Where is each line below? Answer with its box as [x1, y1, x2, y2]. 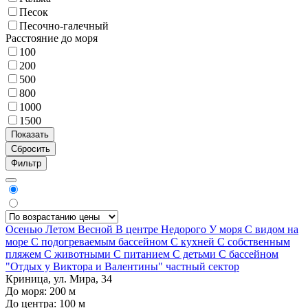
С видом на [245, 223, 298, 235]
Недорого [161, 223, 209, 235]
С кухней [170, 235, 217, 247]
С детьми [173, 247, 219, 260]
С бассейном [219, 247, 278, 260]
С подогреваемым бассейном [31, 235, 170, 247]
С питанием [113, 247, 173, 260]
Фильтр [11, 157, 41, 168]
